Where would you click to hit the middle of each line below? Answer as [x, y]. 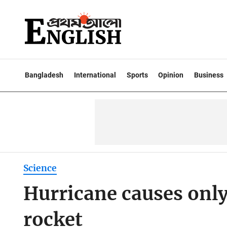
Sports [137, 75]
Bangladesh [44, 75]
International [95, 75]
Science [40, 168]
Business [209, 75]
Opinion [171, 75]
